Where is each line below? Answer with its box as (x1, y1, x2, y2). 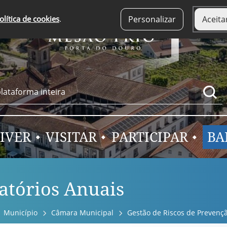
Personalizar (128, 14, 176, 25)
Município (4, 208, 37, 217)
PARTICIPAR (111, 128, 188, 146)
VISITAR (45, 128, 97, 146)
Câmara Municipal (51, 208, 113, 217)
